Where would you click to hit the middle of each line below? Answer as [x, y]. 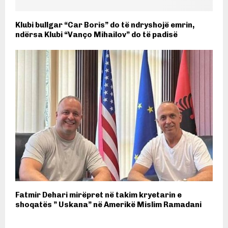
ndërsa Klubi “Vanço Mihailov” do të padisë [96, 34]
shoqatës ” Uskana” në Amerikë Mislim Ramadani [108, 205]
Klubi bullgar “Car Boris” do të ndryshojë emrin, [105, 25]
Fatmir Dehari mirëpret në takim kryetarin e [98, 195]
